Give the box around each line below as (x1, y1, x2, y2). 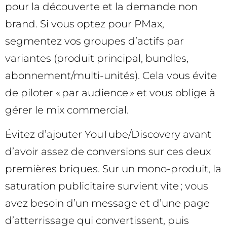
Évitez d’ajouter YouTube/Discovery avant (5, 128, 211, 141)
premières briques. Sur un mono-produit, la (5, 163, 221, 175)
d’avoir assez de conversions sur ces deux (5, 145, 211, 158)
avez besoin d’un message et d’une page (5, 197, 210, 210)
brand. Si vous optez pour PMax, (5, 17, 164, 30)
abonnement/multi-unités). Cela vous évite (5, 69, 217, 82)
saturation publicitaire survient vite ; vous (5, 180, 208, 193)
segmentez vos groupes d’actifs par (5, 34, 184, 47)
